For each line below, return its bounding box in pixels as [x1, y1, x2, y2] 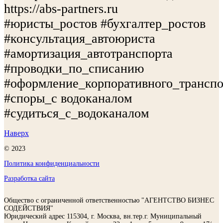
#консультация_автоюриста [4, 31, 155, 46]
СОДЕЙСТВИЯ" [4, 205, 53, 212]
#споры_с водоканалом [4, 91, 132, 106]
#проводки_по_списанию [4, 61, 144, 76]
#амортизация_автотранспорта [4, 46, 173, 61]
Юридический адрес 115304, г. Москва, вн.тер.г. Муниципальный [4, 213, 202, 220]
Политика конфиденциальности [4, 160, 100, 167]
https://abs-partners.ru [4, 1, 118, 16]
